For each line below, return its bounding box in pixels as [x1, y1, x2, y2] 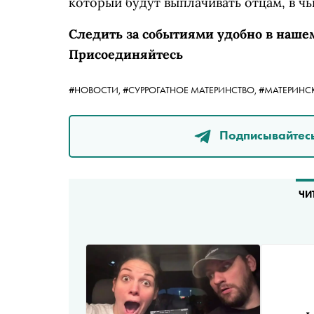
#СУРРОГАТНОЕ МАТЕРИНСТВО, [123, 83, 259, 96]
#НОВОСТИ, [69, 83, 123, 96]
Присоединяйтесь [69, 46, 183, 62]
